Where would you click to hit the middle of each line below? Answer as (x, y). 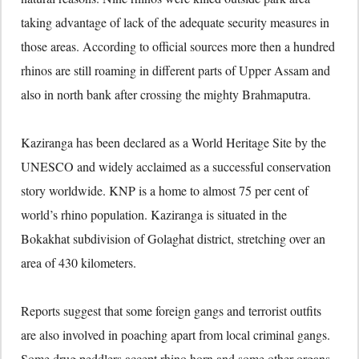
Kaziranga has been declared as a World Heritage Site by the (173, 143)
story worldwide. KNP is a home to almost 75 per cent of (165, 191)
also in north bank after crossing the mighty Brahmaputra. (166, 95)
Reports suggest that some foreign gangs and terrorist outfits (171, 311)
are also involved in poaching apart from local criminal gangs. (175, 335)
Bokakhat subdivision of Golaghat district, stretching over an (173, 239)
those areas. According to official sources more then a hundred (178, 46)
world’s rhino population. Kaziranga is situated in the (154, 215)
